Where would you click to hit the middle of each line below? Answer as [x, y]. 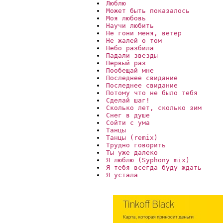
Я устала [124, 175]
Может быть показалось [148, 11]
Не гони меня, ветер [144, 33]
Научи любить [130, 26]
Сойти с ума [128, 123]
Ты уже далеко [132, 153]
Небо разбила [132, 48]
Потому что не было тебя [152, 93]
